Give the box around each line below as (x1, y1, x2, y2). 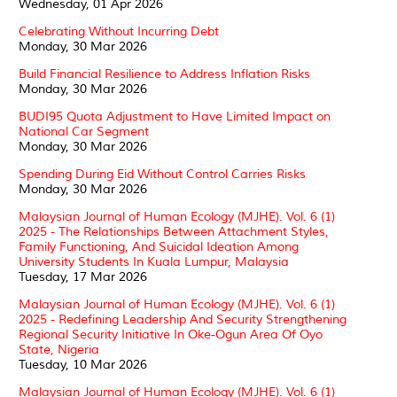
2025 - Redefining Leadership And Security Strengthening (19, 311, 346, 327)
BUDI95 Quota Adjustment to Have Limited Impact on (19, 108, 331, 124)
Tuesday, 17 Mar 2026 (19, 269, 147, 284)
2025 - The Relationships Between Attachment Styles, (19, 223, 329, 239)
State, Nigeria (19, 341, 99, 357)
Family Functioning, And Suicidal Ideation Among (19, 238, 299, 254)
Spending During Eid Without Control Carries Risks (19, 166, 306, 182)
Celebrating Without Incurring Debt (19, 23, 219, 39)
